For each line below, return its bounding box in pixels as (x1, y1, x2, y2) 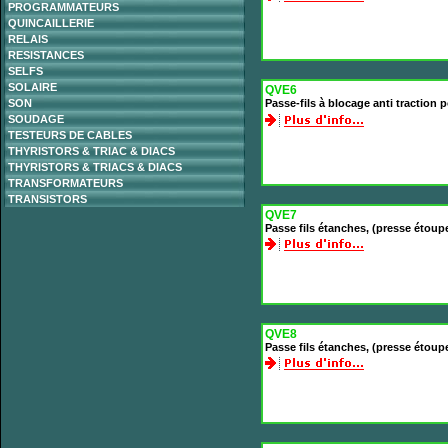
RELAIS (8, 33, 48, 45)
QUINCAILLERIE (8, 17, 94, 29)
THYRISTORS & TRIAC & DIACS (8, 145, 175, 157)
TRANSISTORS (8, 193, 87, 205)
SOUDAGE (8, 113, 64, 125)
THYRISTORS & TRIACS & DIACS (8, 161, 182, 173)
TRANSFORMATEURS (8, 177, 123, 189)
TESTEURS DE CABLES (8, 129, 132, 141)
